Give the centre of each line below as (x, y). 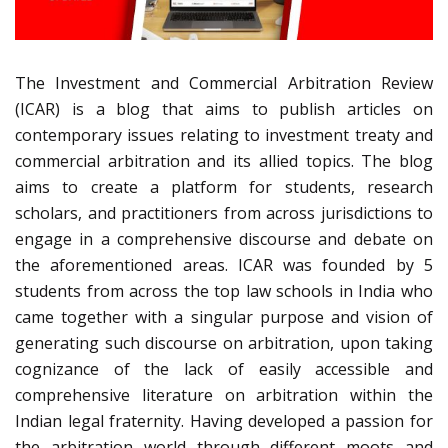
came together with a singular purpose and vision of (224, 317)
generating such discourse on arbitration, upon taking (224, 343)
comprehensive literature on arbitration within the (224, 395)
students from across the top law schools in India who (224, 291)
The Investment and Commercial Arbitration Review (224, 83)
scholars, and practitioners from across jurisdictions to (224, 213)
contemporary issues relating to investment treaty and (224, 135)
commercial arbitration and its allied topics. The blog (224, 161)
